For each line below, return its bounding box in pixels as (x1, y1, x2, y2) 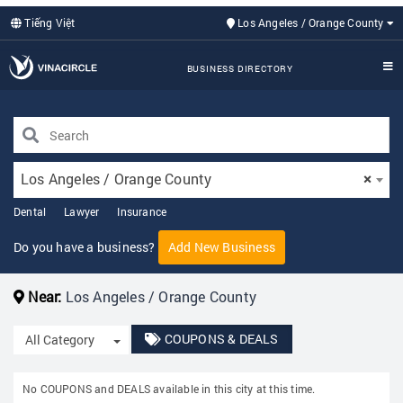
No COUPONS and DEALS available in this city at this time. (22, 381, 316, 397)
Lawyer (64, 204, 100, 219)
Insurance (117, 204, 167, 219)
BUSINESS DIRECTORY (186, 63, 293, 75)
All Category (25, 331, 94, 349)
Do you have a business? (13, 238, 158, 255)
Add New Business (167, 238, 276, 255)
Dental (13, 204, 47, 219)
